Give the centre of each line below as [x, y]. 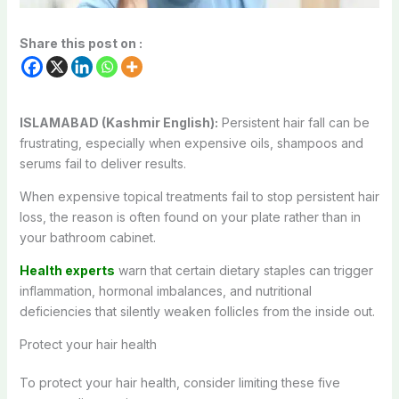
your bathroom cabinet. [87, 237]
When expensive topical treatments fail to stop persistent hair [199, 196]
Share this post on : [81, 43]
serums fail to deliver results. [102, 163]
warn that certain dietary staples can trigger [244, 270]
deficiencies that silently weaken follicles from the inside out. [197, 311]
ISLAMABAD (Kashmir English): [118, 122]
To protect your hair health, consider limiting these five [179, 382]
